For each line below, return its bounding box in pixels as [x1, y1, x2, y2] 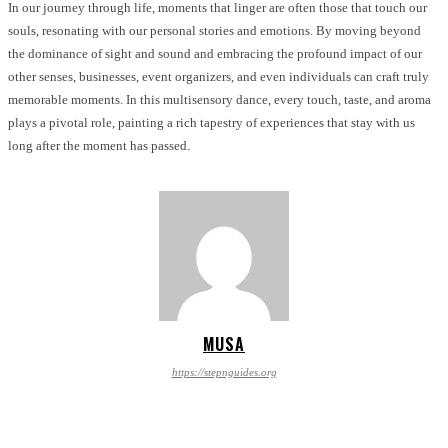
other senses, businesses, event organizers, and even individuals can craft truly [8, 68, 429, 84]
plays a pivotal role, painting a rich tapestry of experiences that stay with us [8, 114, 415, 130]
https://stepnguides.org [171, 365, 277, 378]
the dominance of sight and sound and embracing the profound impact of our [8, 45, 422, 61]
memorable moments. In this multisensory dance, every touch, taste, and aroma [8, 91, 431, 107]
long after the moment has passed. [8, 137, 190, 153]
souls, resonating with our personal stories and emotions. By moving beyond [8, 22, 421, 38]
